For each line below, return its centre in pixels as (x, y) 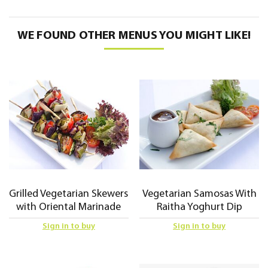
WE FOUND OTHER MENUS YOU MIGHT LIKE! (134, 36)
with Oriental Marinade (69, 208)
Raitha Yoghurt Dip (199, 208)
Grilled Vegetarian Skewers (69, 194)
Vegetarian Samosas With (199, 194)
